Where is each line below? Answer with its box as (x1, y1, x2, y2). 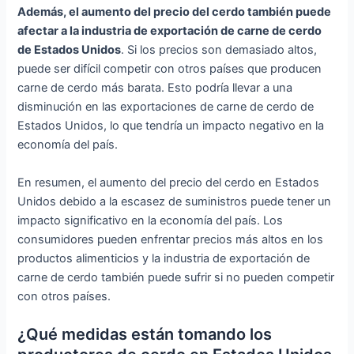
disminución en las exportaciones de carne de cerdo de (17, 100, 314, 115)
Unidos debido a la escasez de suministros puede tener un (17, 194, 332, 209)
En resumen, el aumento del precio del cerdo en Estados (17, 175, 320, 190)
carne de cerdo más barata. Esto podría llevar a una (17, 81, 293, 96)
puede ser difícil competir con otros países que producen (17, 62, 322, 77)
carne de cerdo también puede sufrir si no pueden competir (17, 269, 335, 284)
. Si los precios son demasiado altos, (121, 43, 318, 58)
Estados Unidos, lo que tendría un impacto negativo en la (17, 119, 325, 134)
